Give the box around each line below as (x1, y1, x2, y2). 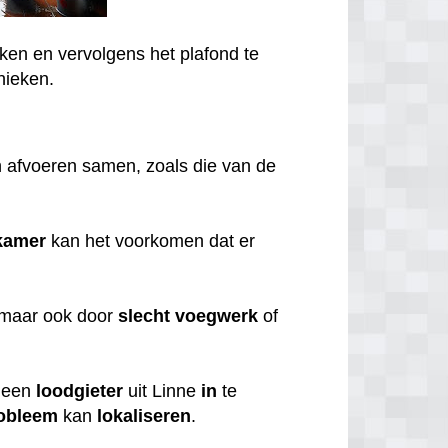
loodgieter (36, 380, 124, 401)
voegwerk (175, 305, 259, 326)
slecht (118, 305, 171, 326)
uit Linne (123, 380, 202, 401)
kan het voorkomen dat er (46, 230, 256, 251)
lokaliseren (97, 405, 192, 426)
